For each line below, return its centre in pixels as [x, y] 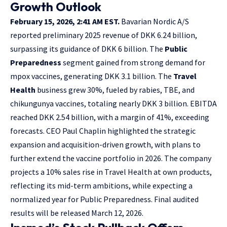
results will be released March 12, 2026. [77, 213]
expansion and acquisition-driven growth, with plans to [105, 144]
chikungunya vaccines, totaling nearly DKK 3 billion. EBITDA [113, 103]
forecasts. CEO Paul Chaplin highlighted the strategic [103, 130]
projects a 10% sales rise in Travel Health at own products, [111, 172]
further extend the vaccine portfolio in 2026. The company [111, 158]
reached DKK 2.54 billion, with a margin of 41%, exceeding [110, 117]
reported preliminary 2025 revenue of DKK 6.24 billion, [104, 35]
